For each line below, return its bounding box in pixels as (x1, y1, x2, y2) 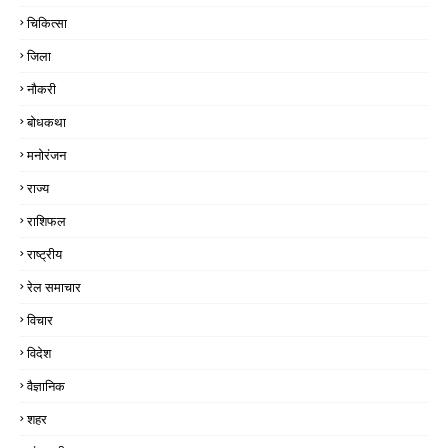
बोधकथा (27, 113, 66, 132)
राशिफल (27, 212, 66, 231)
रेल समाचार (27, 278, 81, 297)
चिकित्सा (27, 14, 67, 33)
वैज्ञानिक (27, 377, 65, 396)
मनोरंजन (27, 146, 66, 165)
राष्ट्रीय (27, 245, 62, 264)
